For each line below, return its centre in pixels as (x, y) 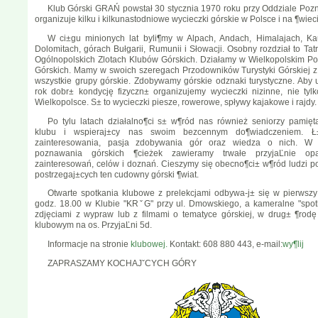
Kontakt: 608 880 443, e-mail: (225, 245)
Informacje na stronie (88, 245)
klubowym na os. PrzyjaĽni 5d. (93, 225)
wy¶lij (293, 245)
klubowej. (148, 245)
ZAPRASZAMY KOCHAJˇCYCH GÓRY (122, 264)
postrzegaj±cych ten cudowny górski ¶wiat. (117, 174)
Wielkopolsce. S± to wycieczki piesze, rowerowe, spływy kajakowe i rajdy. (176, 102)
